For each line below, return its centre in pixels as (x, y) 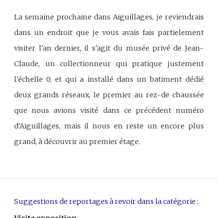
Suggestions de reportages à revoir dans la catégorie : (107, 201)
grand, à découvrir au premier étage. (77, 141)
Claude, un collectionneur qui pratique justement (109, 64)
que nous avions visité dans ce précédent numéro (109, 110)
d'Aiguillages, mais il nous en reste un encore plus (109, 126)
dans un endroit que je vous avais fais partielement (109, 32)
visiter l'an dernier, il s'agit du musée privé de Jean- (109, 48)
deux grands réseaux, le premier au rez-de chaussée (109, 95)
